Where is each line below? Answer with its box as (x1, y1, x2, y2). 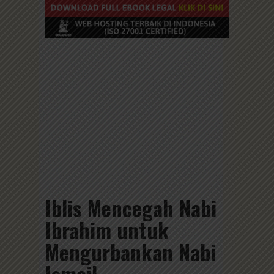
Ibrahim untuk (45, 213, 169, 245)
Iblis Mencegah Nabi (45, 191, 217, 223)
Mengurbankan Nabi (45, 235, 216, 267)
